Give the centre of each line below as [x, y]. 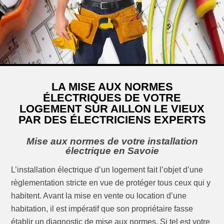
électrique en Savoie [112, 151]
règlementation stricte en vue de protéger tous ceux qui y [111, 183]
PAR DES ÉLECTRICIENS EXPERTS [112, 120]
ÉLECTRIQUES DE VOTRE [112, 98]
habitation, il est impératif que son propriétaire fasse [102, 209]
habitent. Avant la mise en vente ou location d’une [99, 196]
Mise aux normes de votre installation [112, 141]
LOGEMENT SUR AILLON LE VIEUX [112, 109]
